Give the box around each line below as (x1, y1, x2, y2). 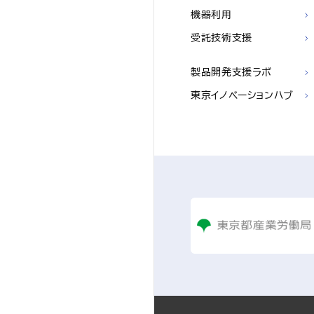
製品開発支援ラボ (191, 67, 273, 77)
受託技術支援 (191, 33, 252, 43)
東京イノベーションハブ (191, 90, 294, 100)
